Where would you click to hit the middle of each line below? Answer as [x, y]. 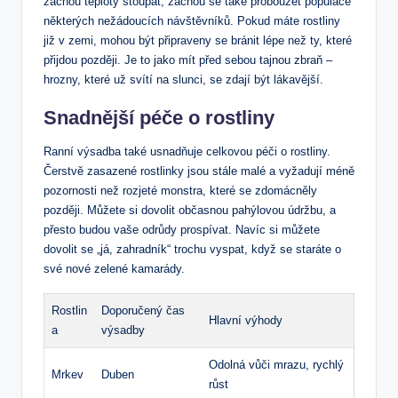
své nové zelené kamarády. [114, 269]
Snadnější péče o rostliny [159, 118]
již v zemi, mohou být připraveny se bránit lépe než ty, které [198, 41]
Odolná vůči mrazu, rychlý [276, 365]
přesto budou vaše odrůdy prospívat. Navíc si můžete [182, 230]
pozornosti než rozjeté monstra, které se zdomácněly [180, 191]
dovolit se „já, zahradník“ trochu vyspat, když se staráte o [192, 250]
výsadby [123, 330]
